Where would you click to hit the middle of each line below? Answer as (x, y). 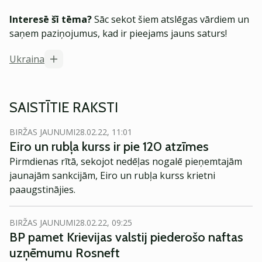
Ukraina (27, 59)
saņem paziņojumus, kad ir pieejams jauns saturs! (118, 33)
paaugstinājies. (42, 189)
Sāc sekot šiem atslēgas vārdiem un (170, 19)
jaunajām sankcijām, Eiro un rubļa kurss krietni (112, 175)
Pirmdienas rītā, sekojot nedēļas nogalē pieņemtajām (126, 161)
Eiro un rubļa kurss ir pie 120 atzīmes (109, 146)
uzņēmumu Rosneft (65, 253)
